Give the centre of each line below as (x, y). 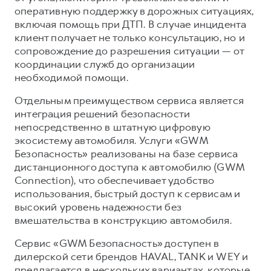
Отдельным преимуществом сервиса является (129, 100)
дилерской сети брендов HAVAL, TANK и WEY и (132, 256)
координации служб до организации (105, 64)
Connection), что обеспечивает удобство (115, 180)
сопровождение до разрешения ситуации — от (129, 51)
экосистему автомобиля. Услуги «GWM (111, 140)
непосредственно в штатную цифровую (113, 127)
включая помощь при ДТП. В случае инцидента (131, 24)
